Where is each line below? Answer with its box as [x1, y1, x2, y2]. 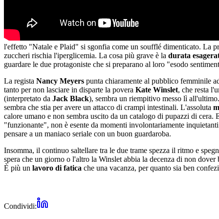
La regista [4, 76, 36, 85]
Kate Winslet [135, 85, 178, 94]
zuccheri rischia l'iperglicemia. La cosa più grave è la [4, 51, 168, 60]
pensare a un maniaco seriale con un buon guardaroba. [4, 129, 171, 138]
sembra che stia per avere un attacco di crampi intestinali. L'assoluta [4, 103, 213, 111]
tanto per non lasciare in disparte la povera [4, 85, 135, 94]
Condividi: [4, 201, 37, 210]
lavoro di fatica [32, 163, 82, 172]
